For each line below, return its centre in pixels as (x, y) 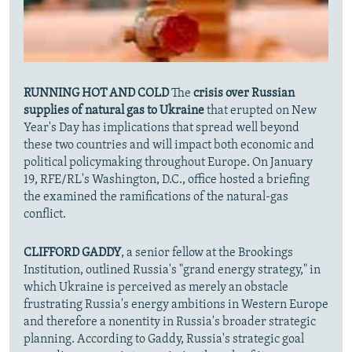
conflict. (45, 215)
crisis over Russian (244, 94)
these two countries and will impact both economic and (169, 146)
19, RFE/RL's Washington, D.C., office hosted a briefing (167, 180)
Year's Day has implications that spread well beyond (161, 128)
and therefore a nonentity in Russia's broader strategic (170, 323)
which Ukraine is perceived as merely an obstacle (156, 288)
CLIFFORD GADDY (72, 253)
